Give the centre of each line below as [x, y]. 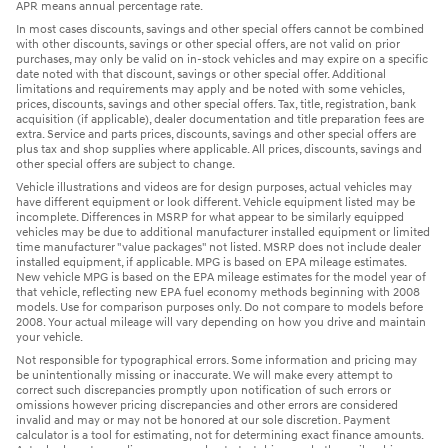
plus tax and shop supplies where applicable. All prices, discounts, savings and [219, 149]
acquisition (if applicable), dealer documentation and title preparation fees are [220, 119]
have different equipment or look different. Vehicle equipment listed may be [215, 202]
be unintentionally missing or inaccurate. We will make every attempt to [204, 375]
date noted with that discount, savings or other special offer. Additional [201, 74]
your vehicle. [49, 337]
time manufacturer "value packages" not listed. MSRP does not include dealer [218, 247]
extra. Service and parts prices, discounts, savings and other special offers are [216, 134]
